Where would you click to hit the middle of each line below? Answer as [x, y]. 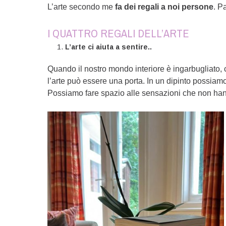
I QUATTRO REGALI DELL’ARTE [119, 33]
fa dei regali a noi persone [164, 7]
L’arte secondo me [81, 7]
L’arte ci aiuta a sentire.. [109, 47]
